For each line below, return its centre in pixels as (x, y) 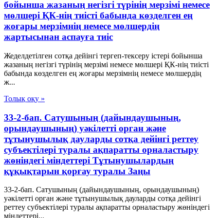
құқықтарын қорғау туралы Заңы (77, 171)
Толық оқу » (24, 98)
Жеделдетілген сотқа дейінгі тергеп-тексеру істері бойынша (103, 55)
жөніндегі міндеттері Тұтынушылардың (89, 160)
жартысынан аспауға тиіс (58, 37)
